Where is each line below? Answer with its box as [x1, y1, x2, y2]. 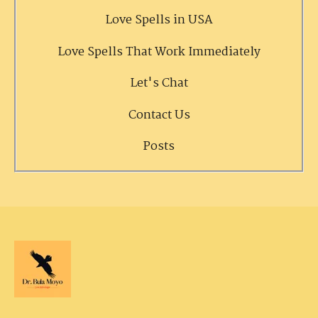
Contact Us [128, 105, 190, 125]
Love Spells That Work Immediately [57, 42, 261, 62]
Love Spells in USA [105, 11, 213, 31]
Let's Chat [130, 74, 188, 94]
